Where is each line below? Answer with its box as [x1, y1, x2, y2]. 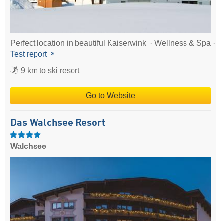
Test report [10, 49, 49, 58]
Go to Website [86, 91, 135, 100]
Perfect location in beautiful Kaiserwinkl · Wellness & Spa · [10, 38, 215, 47]
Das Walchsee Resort [10, 118, 105, 129]
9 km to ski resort [21, 66, 79, 74]
